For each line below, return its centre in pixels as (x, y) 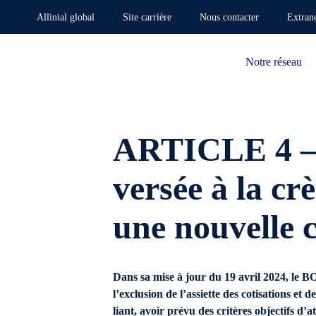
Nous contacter (229, 17)
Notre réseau (273, 62)
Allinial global (66, 17)
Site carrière (147, 17)
